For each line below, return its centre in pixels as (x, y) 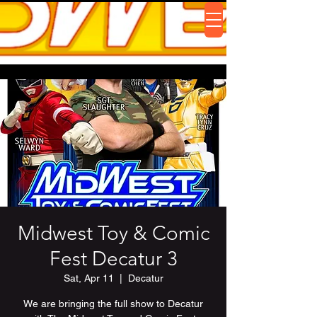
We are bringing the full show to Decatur (113, 304)
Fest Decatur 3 (113, 259)
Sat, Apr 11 (88, 278)
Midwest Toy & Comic (113, 233)
